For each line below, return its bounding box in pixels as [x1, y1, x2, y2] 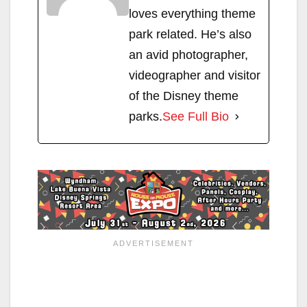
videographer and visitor [129, 69, 260, 83]
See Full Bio [162, 110, 229, 124]
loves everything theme [129, 7, 256, 21]
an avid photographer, [129, 48, 248, 62]
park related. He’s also [129, 27, 251, 42]
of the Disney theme [129, 89, 238, 103]
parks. [129, 110, 162, 124]
